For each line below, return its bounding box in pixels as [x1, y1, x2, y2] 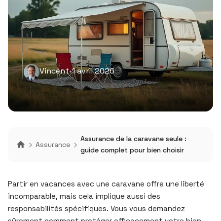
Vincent [39, 66, 69, 76]
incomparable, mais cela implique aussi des [8, 191, 160, 201]
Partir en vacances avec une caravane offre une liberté [8, 179, 204, 188]
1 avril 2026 [72, 66, 114, 76]
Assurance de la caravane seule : [80, 134, 186, 143]
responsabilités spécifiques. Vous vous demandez [8, 204, 185, 213]
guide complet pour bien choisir [80, 146, 184, 154]
